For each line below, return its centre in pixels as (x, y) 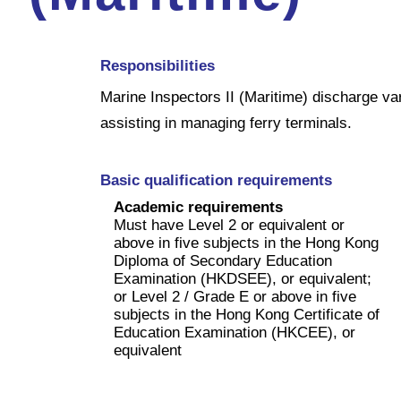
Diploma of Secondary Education (223, 260)
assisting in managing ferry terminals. (226, 123)
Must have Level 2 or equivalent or (229, 225)
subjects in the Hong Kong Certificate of (247, 314)
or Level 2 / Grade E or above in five (235, 296)
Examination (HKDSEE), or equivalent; (243, 278)
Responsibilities (158, 65)
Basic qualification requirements (216, 180)
